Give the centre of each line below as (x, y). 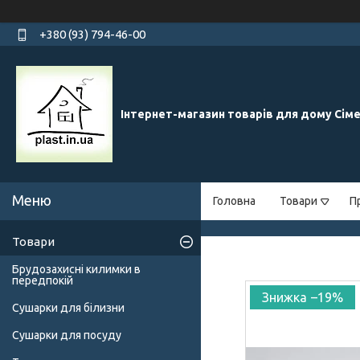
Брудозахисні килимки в (76, 270)
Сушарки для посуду (67, 335)
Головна (234, 201)
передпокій (43, 281)
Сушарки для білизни (68, 308)
